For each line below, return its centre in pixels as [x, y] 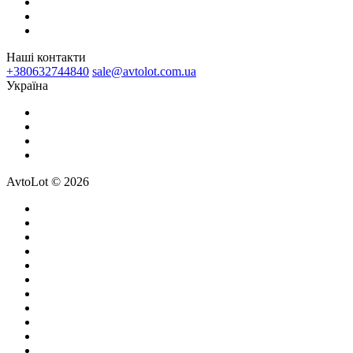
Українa [27, 85]
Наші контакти [46, 57]
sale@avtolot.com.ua [144, 71]
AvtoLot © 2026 [48, 181]
